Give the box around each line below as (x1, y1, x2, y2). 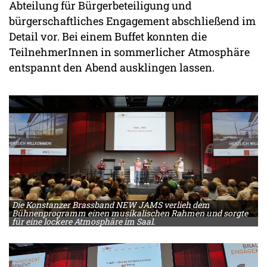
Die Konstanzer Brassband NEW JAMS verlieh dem (12, 199, 210, 211)
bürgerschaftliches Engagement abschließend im (9, 14, 256, 29)
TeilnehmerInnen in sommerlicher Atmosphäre (9, 45, 250, 60)
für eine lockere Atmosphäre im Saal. (12, 216, 155, 228)
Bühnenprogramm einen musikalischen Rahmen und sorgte (12, 207, 248, 219)
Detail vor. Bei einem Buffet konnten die (9, 29, 207, 44)
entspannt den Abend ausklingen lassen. (9, 60, 215, 75)
